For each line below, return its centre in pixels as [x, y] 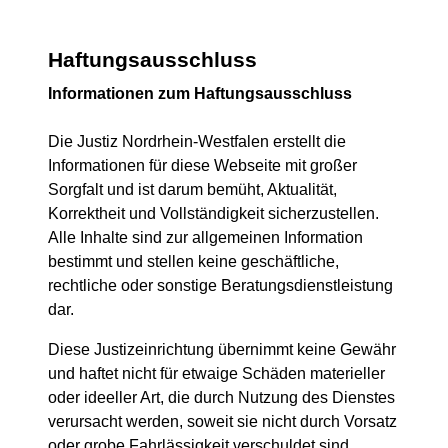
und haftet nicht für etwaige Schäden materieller [216, 373]
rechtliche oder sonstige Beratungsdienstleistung [220, 285]
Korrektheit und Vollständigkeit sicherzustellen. [213, 213]
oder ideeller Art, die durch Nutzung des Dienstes [221, 397]
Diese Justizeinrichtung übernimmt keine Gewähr [222, 349]
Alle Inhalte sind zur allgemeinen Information [205, 237]
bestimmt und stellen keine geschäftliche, [193, 261]
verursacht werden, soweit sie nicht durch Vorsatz [222, 421]
